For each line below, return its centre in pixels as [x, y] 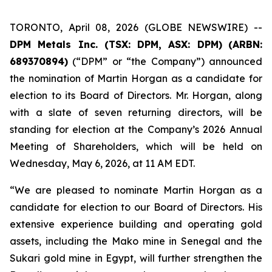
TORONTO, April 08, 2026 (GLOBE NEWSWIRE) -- [136, 27]
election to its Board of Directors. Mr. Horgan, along [136, 95]
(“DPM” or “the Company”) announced [165, 61]
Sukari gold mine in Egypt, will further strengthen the [136, 258]
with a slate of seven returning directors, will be [136, 112]
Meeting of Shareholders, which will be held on [136, 146]
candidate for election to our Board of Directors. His [136, 207]
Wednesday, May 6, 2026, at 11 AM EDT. [102, 163]
